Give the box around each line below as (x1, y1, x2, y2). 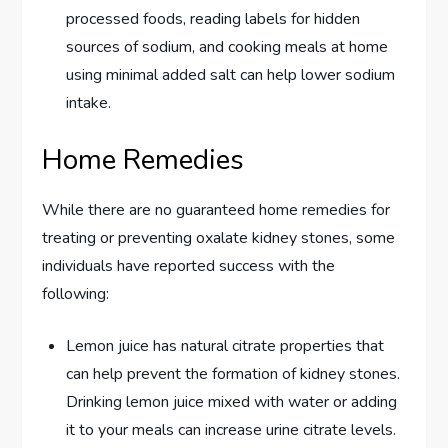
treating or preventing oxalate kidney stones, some (42, 227, 396, 250)
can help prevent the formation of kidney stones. (66, 363, 401, 386)
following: (42, 283, 110, 306)
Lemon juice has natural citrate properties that (66, 335, 385, 358)
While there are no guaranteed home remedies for (42, 199, 391, 222)
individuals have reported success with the (42, 255, 336, 278)
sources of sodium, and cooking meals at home (66, 36, 389, 59)
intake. (66, 92, 112, 115)
